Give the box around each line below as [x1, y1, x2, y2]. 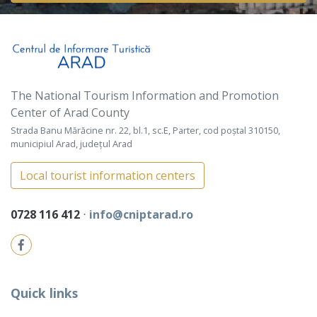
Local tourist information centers [20, 168, 195, 184]
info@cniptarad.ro [89, 207, 193, 223]
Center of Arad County [11, 105, 129, 121]
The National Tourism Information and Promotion [11, 88, 279, 104]
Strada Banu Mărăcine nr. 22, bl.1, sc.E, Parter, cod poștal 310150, [11, 124, 280, 137]
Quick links [11, 284, 78, 302]
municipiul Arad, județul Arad [11, 137, 132, 151]
